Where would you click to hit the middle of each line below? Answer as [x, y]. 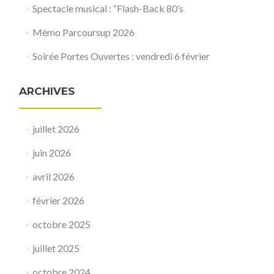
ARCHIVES [47, 91]
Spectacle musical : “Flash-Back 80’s [108, 8]
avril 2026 [53, 176]
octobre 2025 [61, 224]
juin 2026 [51, 152]
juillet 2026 [56, 128]
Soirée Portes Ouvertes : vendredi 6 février [121, 56]
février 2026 [58, 200]
